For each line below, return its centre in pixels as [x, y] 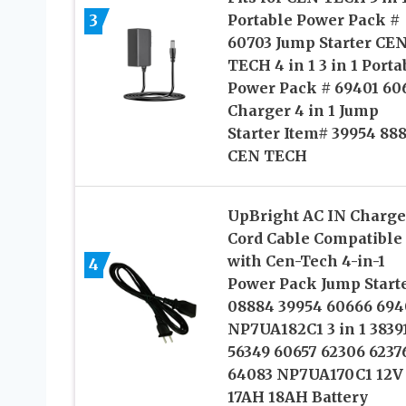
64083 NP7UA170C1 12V [315, 374]
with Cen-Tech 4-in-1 [306, 261]
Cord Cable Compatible [314, 238]
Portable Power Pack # [313, 19]
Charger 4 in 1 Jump [303, 110]
